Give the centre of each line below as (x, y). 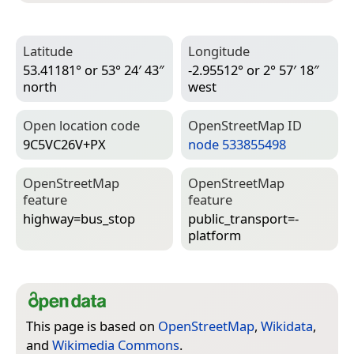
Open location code (81, 126)
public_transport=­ (243, 219)
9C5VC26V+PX (64, 145)
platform (215, 235)
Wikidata (287, 326)
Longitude (219, 51)
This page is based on (92, 326)
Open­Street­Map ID (245, 126)
